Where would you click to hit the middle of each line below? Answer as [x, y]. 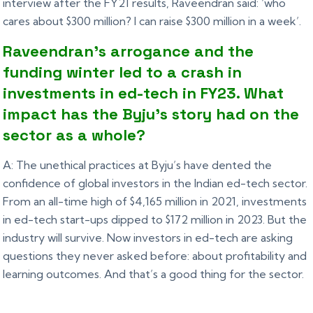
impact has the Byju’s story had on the [151, 114]
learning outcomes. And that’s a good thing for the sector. [154, 274]
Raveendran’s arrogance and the [129, 51]
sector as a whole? [74, 135]
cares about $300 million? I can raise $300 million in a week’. [152, 21]
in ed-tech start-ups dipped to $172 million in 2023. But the [155, 220]
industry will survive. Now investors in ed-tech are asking [148, 238]
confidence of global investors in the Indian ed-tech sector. [155, 183]
